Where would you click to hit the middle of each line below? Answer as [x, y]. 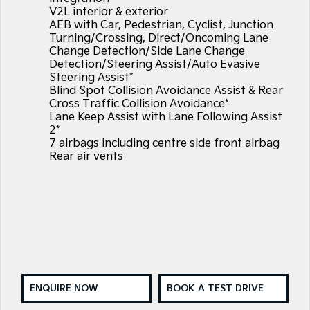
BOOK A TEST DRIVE [215, 288]
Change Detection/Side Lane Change [147, 51]
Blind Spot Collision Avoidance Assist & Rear [166, 91]
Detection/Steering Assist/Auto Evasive [154, 64]
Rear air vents [86, 156]
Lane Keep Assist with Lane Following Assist [165, 117]
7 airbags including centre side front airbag [164, 143]
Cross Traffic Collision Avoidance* [138, 104]
